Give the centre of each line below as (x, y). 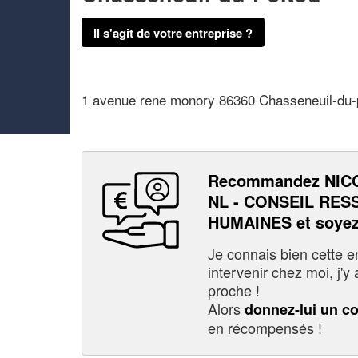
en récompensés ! (265, 327)
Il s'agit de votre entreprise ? (173, 32)
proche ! (234, 290)
